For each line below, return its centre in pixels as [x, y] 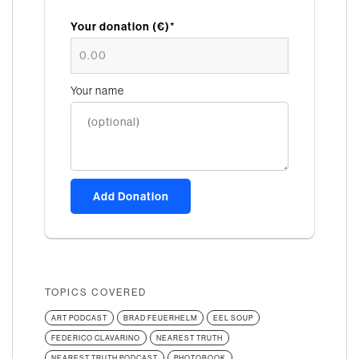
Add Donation [131, 196]
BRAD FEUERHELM [160, 318]
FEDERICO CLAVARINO [96, 338]
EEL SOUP [233, 318]
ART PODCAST [79, 318]
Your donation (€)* [123, 26]
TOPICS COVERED [96, 292]
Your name [97, 90]
